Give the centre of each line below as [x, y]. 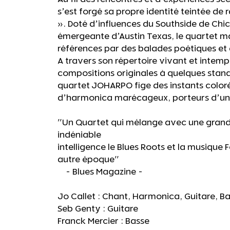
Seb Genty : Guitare [98, 209]
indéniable [79, 135]
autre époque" [88, 160]
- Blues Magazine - [100, 172]
